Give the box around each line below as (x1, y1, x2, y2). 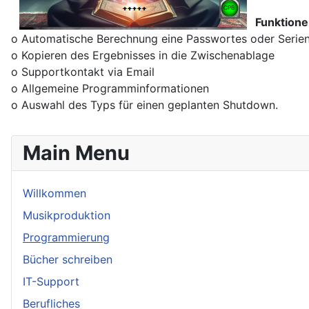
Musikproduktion (23, 208, 110, 222)
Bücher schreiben (23, 252, 112, 266)
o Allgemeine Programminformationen (11, 81, 209, 95)
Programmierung (23, 230, 110, 244)
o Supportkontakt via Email (11, 65, 154, 79)
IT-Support (23, 275, 79, 288)
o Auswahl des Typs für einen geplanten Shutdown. (11, 98, 278, 112)
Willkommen (23, 186, 86, 200)
